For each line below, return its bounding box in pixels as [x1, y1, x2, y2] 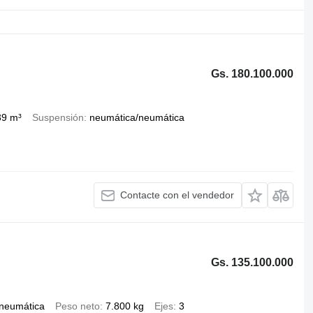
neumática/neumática [89, 111, 184, 123]
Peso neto [54, 300, 100, 312]
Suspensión [31, 111, 84, 123]
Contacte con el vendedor [120, 189, 235, 201]
